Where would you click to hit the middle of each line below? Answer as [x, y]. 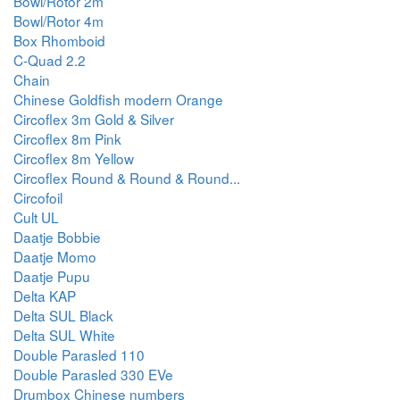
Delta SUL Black [63, 315]
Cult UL [36, 217]
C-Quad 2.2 [50, 60]
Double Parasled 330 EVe [93, 374]
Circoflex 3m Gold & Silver [94, 119]
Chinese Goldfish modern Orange [118, 99]
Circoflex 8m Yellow [74, 158]
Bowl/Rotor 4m [58, 21]
